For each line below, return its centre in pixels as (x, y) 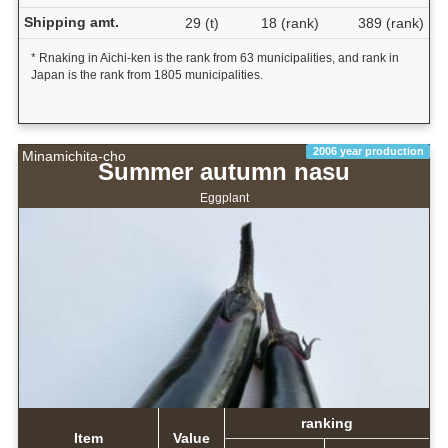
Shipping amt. (71, 22)
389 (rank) (390, 23)
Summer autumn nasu (224, 172)
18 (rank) (289, 23)
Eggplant (224, 198)
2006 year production (368, 151)
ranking (326, 423)
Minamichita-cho (74, 156)
